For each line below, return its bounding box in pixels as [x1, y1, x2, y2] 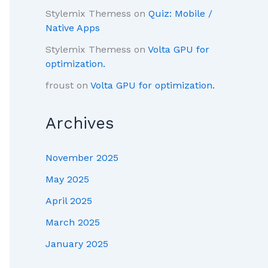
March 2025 [45, 217, 100, 229]
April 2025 [45, 195, 92, 207]
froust [45, 80, 74, 92]
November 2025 [45, 152, 118, 164]
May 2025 [45, 173, 89, 185]
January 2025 [45, 238, 108, 250]
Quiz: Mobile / [148, 8, 212, 20]
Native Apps [45, 22, 100, 34]
